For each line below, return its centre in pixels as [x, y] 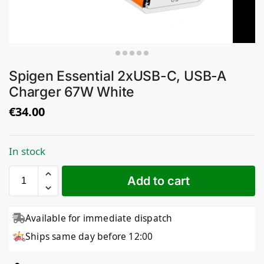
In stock [27, 151]
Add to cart [159, 181]
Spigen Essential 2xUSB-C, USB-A [118, 76]
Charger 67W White [72, 92]
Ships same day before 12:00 [89, 236]
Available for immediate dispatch [99, 218]
